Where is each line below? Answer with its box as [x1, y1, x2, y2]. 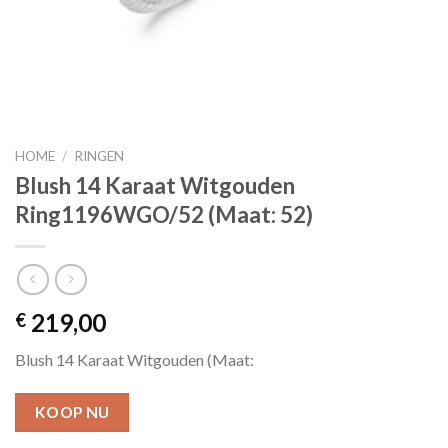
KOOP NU [34, 403, 110, 422]
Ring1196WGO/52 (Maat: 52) [15, 200, 313, 228]
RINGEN [74, 147, 125, 164]
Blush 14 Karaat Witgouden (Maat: [15, 350, 254, 370]
